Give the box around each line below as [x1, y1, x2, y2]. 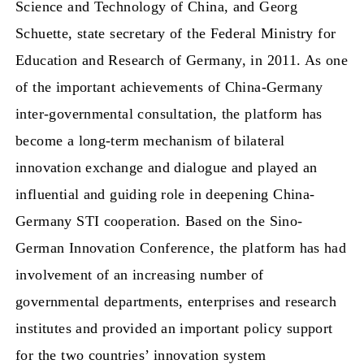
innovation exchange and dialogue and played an [15, 158, 318, 175]
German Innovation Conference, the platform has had [15, 239, 347, 256]
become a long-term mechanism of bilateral [15, 132, 285, 149]
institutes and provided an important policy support [15, 319, 333, 336]
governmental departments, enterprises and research [15, 292, 337, 310]
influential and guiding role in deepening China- [15, 185, 315, 202]
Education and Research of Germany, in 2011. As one [15, 51, 349, 68]
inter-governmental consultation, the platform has [15, 105, 323, 122]
